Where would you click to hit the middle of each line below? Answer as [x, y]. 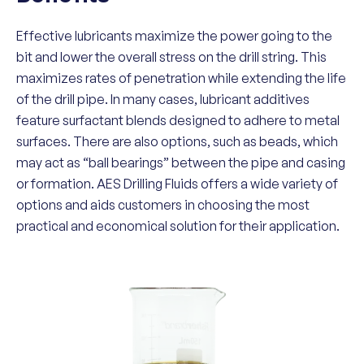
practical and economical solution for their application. [178, 226]
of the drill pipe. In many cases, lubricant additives [163, 99]
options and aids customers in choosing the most [163, 205]
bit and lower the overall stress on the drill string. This [171, 57]
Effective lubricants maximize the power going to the [174, 36]
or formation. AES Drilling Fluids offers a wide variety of [177, 184]
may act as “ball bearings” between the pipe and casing [181, 162]
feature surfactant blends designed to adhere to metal [178, 120]
